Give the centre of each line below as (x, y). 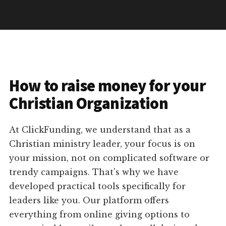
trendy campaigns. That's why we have (94, 172)
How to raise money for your (107, 86)
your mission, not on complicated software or (109, 158)
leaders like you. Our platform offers (89, 201)
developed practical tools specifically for (98, 186)
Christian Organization (89, 104)
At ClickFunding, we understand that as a (100, 130)
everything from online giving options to (100, 215)
